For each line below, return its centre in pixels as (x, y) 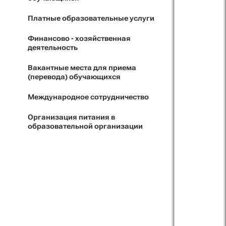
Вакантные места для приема (82, 68)
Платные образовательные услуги (91, 18)
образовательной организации (85, 126)
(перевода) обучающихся (74, 77)
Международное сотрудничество (88, 97)
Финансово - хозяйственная (79, 38)
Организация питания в (71, 117)
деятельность (53, 47)
